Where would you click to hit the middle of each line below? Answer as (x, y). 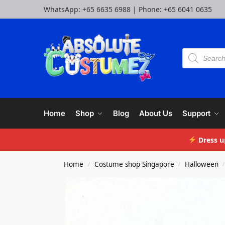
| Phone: (147, 9)
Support (197, 113)
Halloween (201, 164)
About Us (156, 113)
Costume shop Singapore (134, 164)
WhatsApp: (63, 9)
